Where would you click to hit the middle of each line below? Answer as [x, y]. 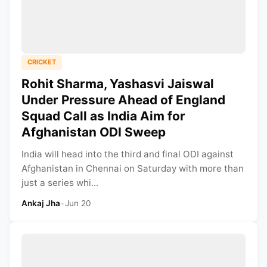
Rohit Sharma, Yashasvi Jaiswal [118, 83]
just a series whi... [60, 182]
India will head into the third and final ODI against [128, 154]
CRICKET [42, 62]
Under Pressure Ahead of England [123, 100]
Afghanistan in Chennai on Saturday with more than [133, 168]
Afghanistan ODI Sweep [94, 132]
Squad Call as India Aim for [103, 116]
